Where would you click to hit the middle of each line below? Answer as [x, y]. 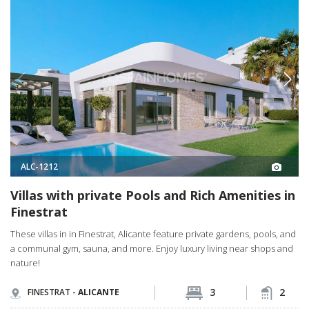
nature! [25, 263]
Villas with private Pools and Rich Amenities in [153, 196]
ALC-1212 [39, 166]
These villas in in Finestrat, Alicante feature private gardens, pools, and [153, 234]
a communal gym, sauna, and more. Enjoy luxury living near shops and [152, 249]
